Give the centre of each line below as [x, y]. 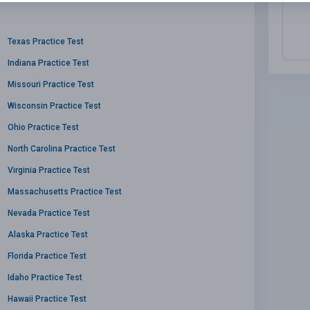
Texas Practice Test [46, 41]
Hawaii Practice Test [47, 299]
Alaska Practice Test [48, 234]
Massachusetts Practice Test [65, 191]
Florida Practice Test [47, 256]
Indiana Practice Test [48, 63]
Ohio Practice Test [43, 127]
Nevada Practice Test [49, 213]
